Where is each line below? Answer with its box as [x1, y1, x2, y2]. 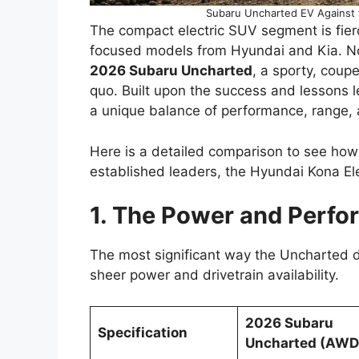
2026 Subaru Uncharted [90, 63, 252, 79]
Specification [97, 324, 188, 341]
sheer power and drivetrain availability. [90, 267, 339, 284]
